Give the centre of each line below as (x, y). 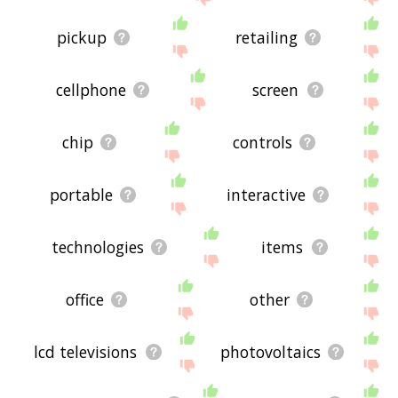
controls (263, 142)
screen (276, 89)
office (84, 299)
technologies (97, 247)
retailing (267, 37)
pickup (82, 37)
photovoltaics (270, 351)
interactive (266, 194)
